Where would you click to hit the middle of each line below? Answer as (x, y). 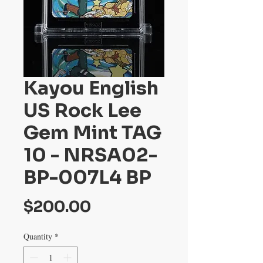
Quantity (38, 236)
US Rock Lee (82, 110)
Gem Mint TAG (92, 132)
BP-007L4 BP (87, 177)
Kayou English (91, 88)
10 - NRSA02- (90, 155)
